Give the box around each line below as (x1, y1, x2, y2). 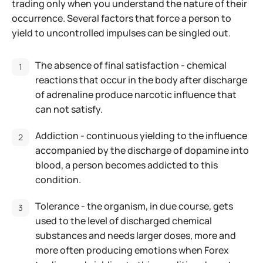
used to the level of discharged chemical (35, 214, 212, 228)
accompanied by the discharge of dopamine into (35, 144, 249, 157)
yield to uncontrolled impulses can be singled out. (12, 26, 231, 40)
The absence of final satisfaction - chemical (35, 59, 227, 72)
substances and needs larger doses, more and (35, 229, 236, 242)
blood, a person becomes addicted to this (35, 159, 218, 172)
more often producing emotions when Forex (35, 244, 229, 257)
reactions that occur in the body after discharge (35, 73, 247, 87)
